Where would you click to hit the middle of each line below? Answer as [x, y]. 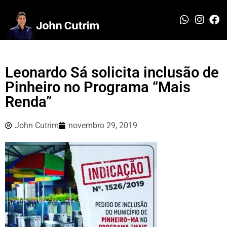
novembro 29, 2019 [103, 125]
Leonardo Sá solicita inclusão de [112, 72]
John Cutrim [37, 125]
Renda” [28, 102]
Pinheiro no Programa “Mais [98, 87]
